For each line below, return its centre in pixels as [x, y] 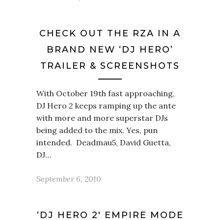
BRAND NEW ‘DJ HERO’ [110, 50]
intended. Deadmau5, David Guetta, [104, 142]
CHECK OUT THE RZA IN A [110, 33]
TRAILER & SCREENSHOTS [110, 66]
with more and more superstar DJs [102, 118]
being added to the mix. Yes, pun [97, 130]
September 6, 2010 [69, 179]
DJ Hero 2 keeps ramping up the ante [106, 106]
